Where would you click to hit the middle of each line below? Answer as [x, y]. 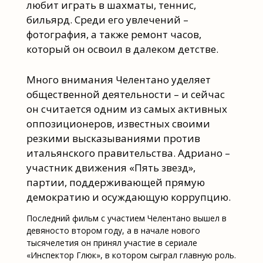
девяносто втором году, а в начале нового [113, 231]
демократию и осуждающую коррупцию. [128, 197]
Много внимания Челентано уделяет [118, 79]
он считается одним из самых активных [127, 109]
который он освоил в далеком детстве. [122, 49]
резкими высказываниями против [113, 138]
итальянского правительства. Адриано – [128, 153]
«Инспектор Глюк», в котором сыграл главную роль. [131, 255]
